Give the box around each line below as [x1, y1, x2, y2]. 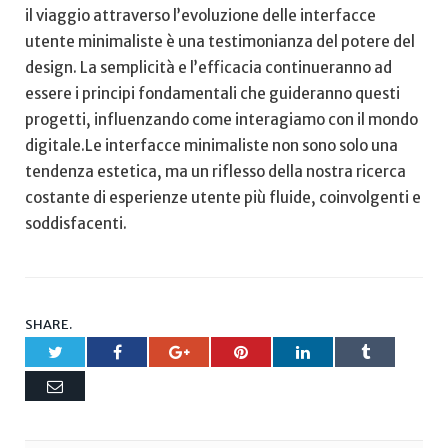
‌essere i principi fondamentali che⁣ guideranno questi [25, 83, 400, 103]
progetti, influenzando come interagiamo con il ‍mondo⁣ [25, 109, 418, 129]
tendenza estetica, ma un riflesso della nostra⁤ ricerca [25, 161, 406, 181]
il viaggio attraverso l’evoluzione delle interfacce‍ [25, 5, 376, 25]
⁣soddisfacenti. [25, 213, 127, 233]
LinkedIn [309, 343, 367, 360]
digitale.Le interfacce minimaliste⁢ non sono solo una [25, 135, 398, 155]
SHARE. [25, 316, 72, 334]
